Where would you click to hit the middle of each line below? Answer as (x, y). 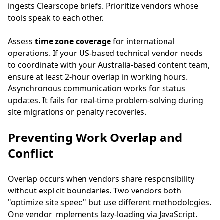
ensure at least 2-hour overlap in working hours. (98, 77)
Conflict (30, 153)
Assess (21, 41)
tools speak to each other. (55, 18)
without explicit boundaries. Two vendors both (95, 191)
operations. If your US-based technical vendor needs (105, 53)
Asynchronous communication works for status (96, 88)
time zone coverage (73, 41)
